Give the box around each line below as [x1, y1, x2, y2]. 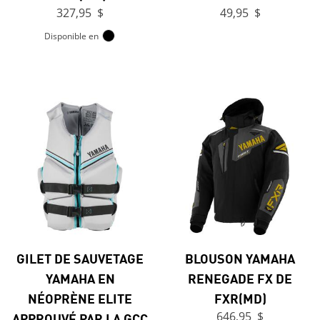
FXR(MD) [214, 289, 266, 308]
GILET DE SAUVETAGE [16, 249, 144, 268]
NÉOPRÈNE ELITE [28, 289, 132, 308]
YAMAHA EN [45, 269, 115, 288]
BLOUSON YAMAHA [185, 249, 295, 268]
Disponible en [44, 30, 99, 43]
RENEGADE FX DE [188, 269, 292, 288]
